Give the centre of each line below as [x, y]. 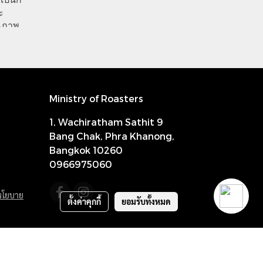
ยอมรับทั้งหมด [146, 201]
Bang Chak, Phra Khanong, [112, 136]
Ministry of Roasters [96, 98]
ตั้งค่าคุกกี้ [85, 201]
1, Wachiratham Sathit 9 [106, 122]
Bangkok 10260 [86, 150]
